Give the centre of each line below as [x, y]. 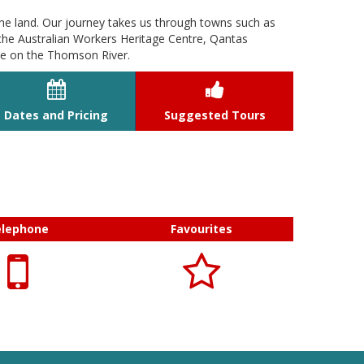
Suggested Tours [214, 115]
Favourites [201, 229]
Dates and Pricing [56, 115]
